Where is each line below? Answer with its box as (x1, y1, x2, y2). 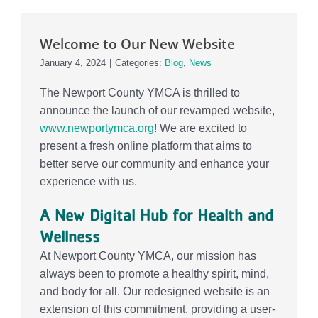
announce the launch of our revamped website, (39, 104, 275, 116)
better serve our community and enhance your (39, 157, 269, 170)
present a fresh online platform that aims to (39, 139, 252, 152)
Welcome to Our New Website (39, 34, 235, 53)
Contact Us (19, 48, 75, 60)
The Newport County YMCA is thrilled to (39, 86, 240, 99)
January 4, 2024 (39, 57, 106, 68)
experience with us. (39, 175, 137, 187)
